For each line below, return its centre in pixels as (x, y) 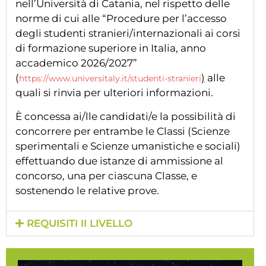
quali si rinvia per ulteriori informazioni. (114, 93)
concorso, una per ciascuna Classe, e (106, 175)
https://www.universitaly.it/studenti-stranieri (110, 79)
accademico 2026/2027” (76, 63)
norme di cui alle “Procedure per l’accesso (121, 19)
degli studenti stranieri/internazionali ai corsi (128, 34)
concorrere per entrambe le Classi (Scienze (123, 131)
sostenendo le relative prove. (87, 190)
